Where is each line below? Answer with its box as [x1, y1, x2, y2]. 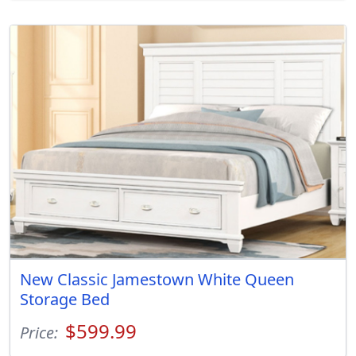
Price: [20, 321, 62, 343]
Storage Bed [20, 288, 110, 310]
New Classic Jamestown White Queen [20, 268, 294, 290]
